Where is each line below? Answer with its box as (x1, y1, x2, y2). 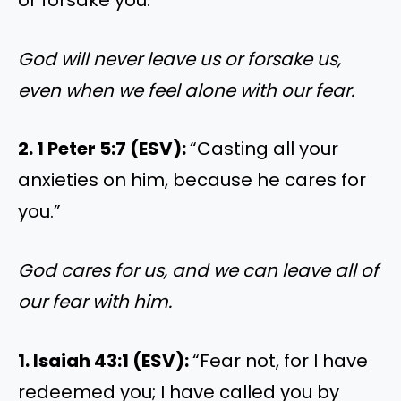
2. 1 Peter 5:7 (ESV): (18, 136, 190, 162)
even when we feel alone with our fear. (18, 77, 354, 103)
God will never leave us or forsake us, (18, 46, 341, 72)
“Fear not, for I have (192, 347, 368, 373)
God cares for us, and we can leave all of (18, 258, 379, 284)
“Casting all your (190, 136, 338, 162)
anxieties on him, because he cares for (18, 167, 366, 193)
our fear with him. (18, 289, 176, 315)
